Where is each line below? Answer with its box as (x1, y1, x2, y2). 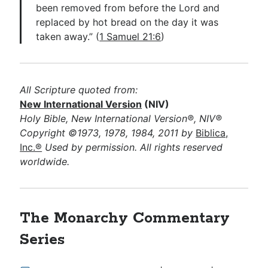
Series (20, 230, 65, 249)
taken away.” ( (36, 30, 100, 42)
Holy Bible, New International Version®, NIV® (20, 112, 223, 124)
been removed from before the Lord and (36, 1, 220, 14)
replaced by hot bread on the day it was (36, 16, 219, 28)
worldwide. (20, 155, 70, 167)
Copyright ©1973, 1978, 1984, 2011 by (20, 126, 196, 139)
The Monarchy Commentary (20, 208, 230, 228)
